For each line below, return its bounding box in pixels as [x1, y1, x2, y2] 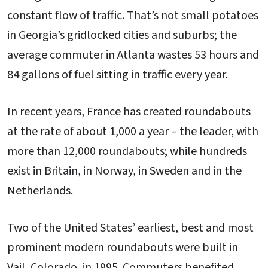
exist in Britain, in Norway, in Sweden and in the [7, 163, 242, 180]
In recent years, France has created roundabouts [7, 103, 251, 121]
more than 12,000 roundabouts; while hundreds [7, 143, 247, 160]
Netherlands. [7, 182, 73, 200]
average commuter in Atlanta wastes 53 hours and [7, 47, 259, 64]
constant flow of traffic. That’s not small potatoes [7, 7, 258, 25]
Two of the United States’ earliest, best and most [7, 219, 254, 236]
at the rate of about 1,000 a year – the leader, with [7, 123, 258, 141]
